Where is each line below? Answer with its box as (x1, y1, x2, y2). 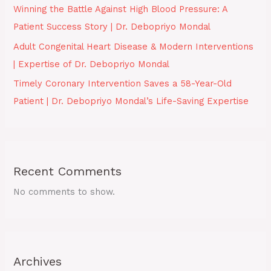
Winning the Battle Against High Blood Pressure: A (13, 4, 228, 15)
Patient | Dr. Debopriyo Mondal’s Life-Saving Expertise (13, 96, 249, 107)
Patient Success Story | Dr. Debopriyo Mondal (13, 21, 211, 33)
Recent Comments (13, 163, 122, 178)
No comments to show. (13, 186, 116, 197)
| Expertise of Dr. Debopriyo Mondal (13, 58, 170, 70)
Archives (13, 253, 62, 269)
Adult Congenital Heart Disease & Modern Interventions (13, 41, 254, 52)
